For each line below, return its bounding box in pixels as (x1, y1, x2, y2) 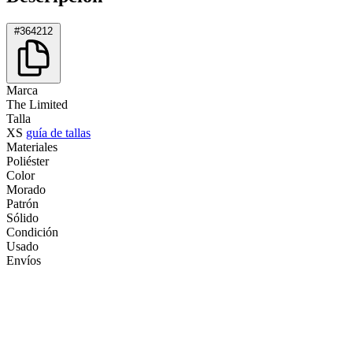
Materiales (6, 139, 58, 154)
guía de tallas (26, 125, 91, 139)
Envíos (6, 253, 41, 267)
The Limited (6, 97, 68, 111)
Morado (6, 182, 46, 196)
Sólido (6, 210, 39, 225)
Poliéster (6, 154, 49, 168)
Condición (6, 225, 58, 239)
